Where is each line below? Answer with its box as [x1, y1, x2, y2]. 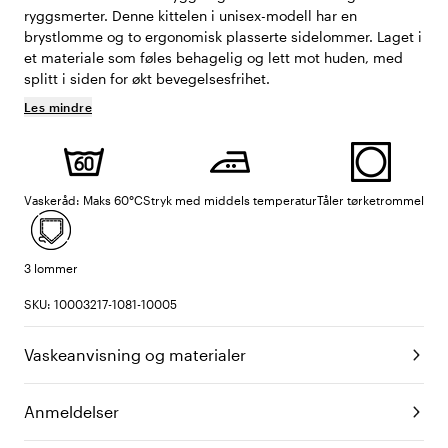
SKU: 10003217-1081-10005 [24, 297, 177, 312]
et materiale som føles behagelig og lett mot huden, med [24, 49, 403, 67]
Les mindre [24, 100, 92, 115]
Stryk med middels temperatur [143, 193, 317, 208]
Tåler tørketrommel [317, 193, 424, 208]
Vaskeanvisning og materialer [24, 345, 246, 365]
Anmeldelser [24, 402, 119, 422]
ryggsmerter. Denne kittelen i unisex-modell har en [24, 7, 357, 25]
